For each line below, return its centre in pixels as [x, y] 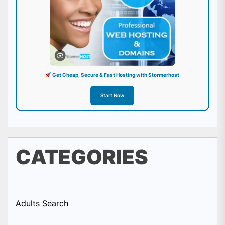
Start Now [113, 96]
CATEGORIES [82, 157]
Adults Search [42, 204]
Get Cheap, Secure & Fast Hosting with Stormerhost [116, 75]
